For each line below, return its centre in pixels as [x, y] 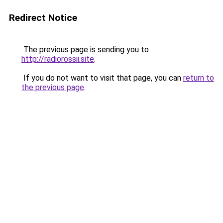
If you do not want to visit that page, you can [102, 78]
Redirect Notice [43, 18]
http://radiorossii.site [58, 59]
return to [199, 78]
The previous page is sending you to [85, 50]
